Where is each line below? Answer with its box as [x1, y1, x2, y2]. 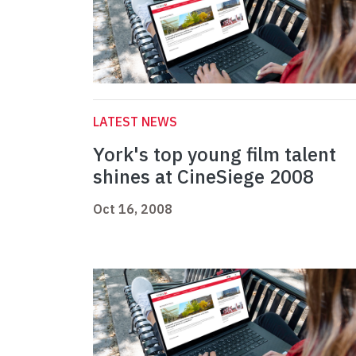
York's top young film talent [93, 141, 336, 168]
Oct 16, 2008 [93, 201, 172, 218]
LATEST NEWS [93, 114, 177, 130]
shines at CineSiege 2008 [93, 164, 314, 190]
